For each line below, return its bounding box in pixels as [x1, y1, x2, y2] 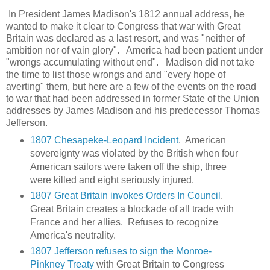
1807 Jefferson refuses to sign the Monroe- [30, 245, 212, 256]
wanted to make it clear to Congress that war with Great [6, 20, 240, 31]
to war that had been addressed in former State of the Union [6, 93, 259, 104]
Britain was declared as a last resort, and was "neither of [6, 33, 245, 43]
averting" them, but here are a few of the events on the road [6, 81, 256, 92]
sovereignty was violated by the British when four [30, 148, 238, 159]
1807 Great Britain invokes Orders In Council [30, 190, 221, 201]
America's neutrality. [30, 230, 116, 240]
